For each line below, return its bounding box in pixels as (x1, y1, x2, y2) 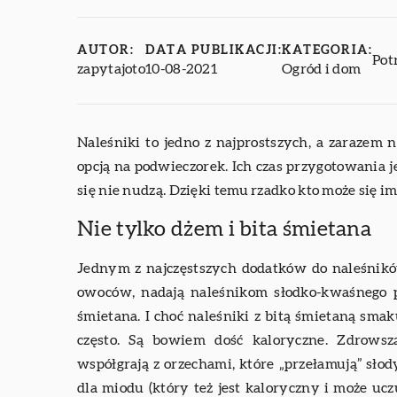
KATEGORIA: (282, 44, 372, 58)
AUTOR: (77, 44, 134, 58)
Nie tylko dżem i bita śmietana (77, 219, 371, 241)
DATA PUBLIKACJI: (145, 44, 282, 58)
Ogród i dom (282, 62, 362, 77)
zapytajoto (77, 62, 145, 77)
